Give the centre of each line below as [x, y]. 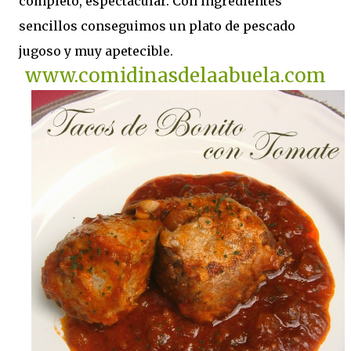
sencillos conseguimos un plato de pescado [157, 26]
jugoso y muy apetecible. [96, 51]
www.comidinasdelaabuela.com [175, 76]
